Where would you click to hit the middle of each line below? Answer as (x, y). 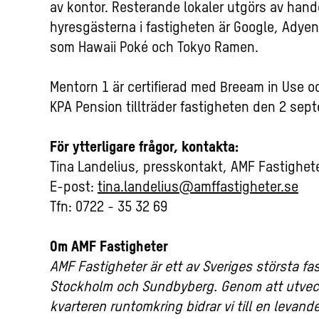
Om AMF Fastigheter (109, 248)
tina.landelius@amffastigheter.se (198, 188)
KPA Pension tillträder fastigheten (151, 109)
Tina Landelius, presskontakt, (140, 168)
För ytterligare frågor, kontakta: (144, 148)
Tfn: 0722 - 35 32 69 (109, 208)
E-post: (74, 188)
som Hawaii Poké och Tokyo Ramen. (154, 49)
